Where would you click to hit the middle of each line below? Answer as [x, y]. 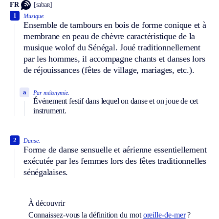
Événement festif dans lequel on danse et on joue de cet [116, 101]
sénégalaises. [46, 172]
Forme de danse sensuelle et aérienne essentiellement [115, 149]
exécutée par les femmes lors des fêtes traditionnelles [115, 161]
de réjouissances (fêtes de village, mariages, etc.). [109, 70]
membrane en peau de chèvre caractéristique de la [109, 36]
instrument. [50, 110]
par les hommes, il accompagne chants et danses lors [114, 58]
